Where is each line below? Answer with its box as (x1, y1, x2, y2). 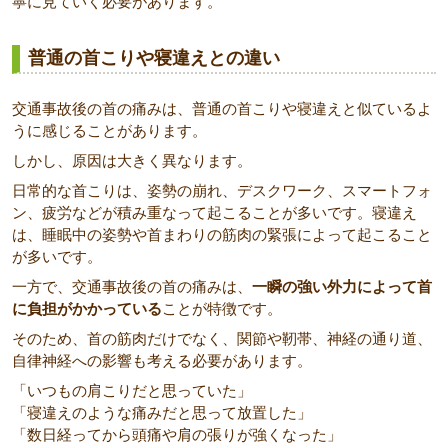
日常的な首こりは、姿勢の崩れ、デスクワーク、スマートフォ (12, 182, 432, 199)
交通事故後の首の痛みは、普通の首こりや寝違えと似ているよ (12, 100, 432, 117)
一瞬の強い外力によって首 (252, 278, 432, 295)
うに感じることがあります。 (12, 122, 207, 139)
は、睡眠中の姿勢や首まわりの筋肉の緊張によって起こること (12, 226, 432, 243)
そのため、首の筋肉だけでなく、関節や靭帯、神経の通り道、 (12, 330, 432, 347)
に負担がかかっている (12, 300, 162, 317)
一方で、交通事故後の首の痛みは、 (12, 278, 252, 295)
